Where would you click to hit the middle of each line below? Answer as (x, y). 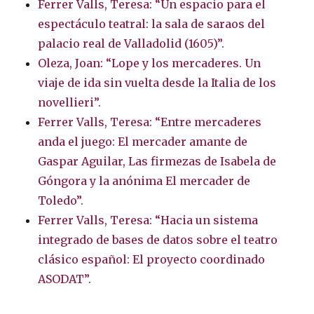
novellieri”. (70, 103)
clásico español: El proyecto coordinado (152, 260)
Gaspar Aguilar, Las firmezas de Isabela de (157, 162)
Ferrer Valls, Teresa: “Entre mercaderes (150, 122)
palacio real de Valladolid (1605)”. (131, 44)
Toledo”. (61, 201)
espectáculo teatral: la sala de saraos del (152, 24)
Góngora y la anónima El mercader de (144, 181)
